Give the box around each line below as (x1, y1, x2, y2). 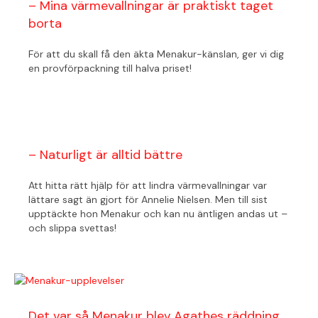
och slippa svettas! (28, 221, 116, 234)
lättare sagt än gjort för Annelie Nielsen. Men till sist (28, 192, 268, 206)
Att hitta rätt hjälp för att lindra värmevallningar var (28, 178, 267, 192)
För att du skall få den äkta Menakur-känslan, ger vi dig (28, 47, 284, 60)
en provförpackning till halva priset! (28, 61, 192, 75)
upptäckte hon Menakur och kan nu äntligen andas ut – (28, 207, 287, 220)
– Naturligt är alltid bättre (28, 146, 182, 163)
